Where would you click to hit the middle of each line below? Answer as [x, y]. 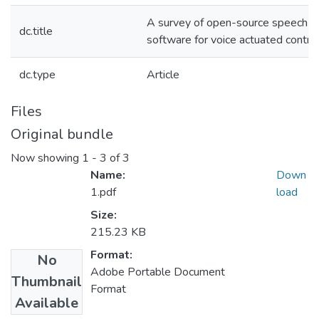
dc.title [36, 31]
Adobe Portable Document [158, 272]
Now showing [46, 158]
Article [163, 75]
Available [47, 303]
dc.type [37, 75]
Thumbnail [47, 282]
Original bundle [62, 134]
